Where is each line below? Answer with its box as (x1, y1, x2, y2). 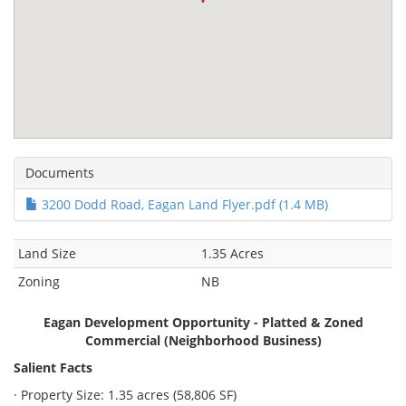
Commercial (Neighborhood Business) (84, 332, 322, 350)
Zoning (18, 273, 60, 291)
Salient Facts (14, 359, 92, 377)
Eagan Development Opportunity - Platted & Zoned (43, 314, 363, 332)
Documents (25, 164, 94, 182)
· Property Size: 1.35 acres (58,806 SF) (14, 386, 237, 404)
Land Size (18, 245, 76, 263)
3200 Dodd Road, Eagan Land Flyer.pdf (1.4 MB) (38, 196, 328, 214)
